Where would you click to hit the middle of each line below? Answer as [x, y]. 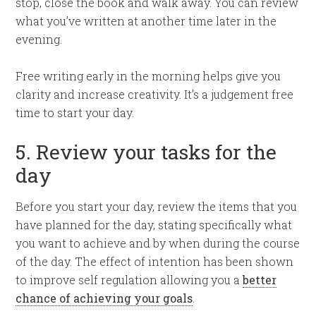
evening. [39, 39]
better [260, 280]
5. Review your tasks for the [146, 152]
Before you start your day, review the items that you [157, 206]
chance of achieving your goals [104, 298]
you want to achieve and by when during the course [158, 243]
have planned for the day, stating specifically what [154, 225]
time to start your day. [75, 113]
